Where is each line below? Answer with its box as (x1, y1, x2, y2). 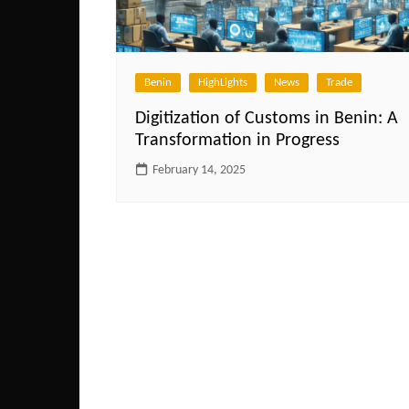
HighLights (198, 77, 247, 89)
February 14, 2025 (152, 163, 246, 178)
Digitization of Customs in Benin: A (135, 110, 398, 129)
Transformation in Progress (135, 131, 340, 151)
